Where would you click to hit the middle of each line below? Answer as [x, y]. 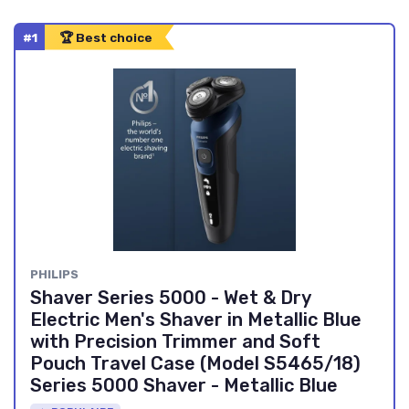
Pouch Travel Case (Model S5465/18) [195, 363]
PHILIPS [54, 274]
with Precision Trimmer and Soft [175, 341]
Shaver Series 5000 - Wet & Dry [170, 297]
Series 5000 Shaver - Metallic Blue [184, 385]
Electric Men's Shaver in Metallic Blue [196, 319]
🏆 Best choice [106, 37]
